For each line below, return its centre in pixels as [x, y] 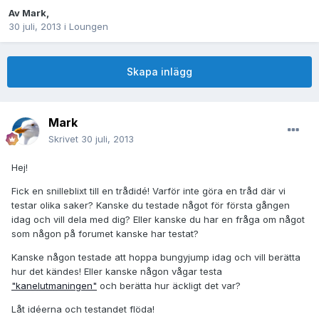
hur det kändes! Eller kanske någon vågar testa [117, 272]
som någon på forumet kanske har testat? [105, 234]
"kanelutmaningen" [54, 286]
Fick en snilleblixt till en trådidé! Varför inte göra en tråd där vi [148, 191]
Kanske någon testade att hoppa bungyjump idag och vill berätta [156, 257]
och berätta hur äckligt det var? [169, 286]
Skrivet [65, 139]
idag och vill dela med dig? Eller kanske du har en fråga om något [158, 220]
